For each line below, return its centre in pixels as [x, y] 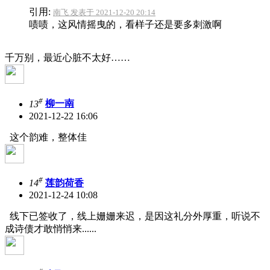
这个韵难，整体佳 [46, 137]
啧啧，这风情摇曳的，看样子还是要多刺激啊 [125, 25]
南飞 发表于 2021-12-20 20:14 [104, 13]
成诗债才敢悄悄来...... [51, 229]
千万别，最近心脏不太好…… [67, 58]
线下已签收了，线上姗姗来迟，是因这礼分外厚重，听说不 [133, 216]
